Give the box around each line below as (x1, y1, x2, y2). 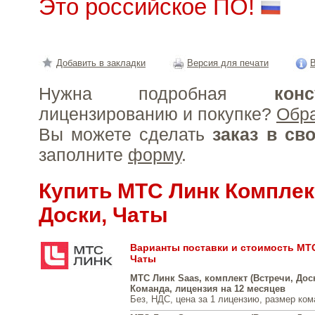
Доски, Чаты (39, 202, 168, 226)
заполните (39, 144, 128, 165)
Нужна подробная (39, 83, 274, 103)
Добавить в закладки (56, 57, 146, 68)
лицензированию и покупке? (39, 103, 276, 124)
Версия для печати (187, 57, 269, 68)
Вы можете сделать (39, 124, 213, 144)
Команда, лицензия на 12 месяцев (130, 283, 285, 294)
